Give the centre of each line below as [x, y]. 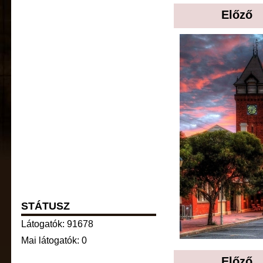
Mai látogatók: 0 [54, 240]
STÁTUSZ [45, 206]
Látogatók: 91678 [57, 224]
